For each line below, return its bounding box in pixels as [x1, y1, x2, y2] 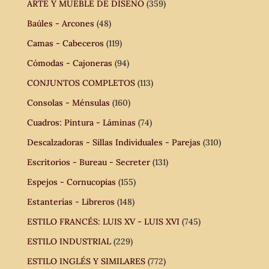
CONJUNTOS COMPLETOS [26, 77, 135, 88]
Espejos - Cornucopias [26, 176, 116, 187]
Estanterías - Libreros [26, 196, 115, 207]
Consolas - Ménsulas [26, 97, 110, 108]
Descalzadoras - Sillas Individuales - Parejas [26, 136, 201, 148]
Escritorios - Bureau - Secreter [26, 156, 150, 168]
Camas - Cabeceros [26, 37, 104, 49]
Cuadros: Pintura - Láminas [26, 116, 136, 128]
